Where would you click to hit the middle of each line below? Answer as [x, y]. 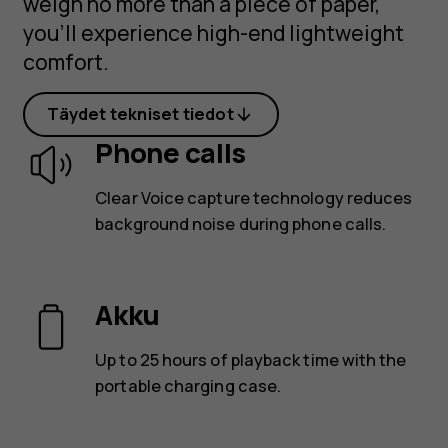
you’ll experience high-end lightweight [213, 33]
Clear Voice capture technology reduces [254, 198]
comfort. [65, 62]
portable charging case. [188, 385]
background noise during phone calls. [241, 224]
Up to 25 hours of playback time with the [251, 359]
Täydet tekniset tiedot [140, 114]
